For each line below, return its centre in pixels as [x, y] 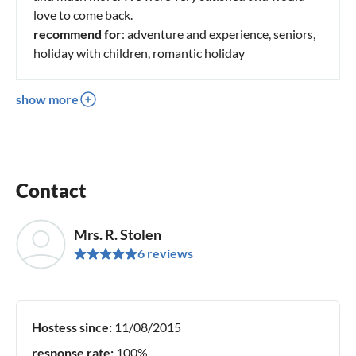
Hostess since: [72, 327]
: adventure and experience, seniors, [219, 33]
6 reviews [165, 253]
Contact [51, 190]
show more [47, 99]
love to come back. [83, 14]
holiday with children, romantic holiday [139, 52]
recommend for [77, 33]
